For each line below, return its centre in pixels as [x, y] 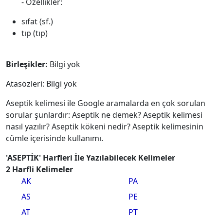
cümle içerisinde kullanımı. [54, 138]
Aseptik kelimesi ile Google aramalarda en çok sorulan [106, 103]
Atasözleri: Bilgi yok [41, 84]
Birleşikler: [27, 64]
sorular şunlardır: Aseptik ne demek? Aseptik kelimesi [104, 115]
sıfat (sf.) [37, 21]
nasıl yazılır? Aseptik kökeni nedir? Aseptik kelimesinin [105, 127]
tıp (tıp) [35, 33]
